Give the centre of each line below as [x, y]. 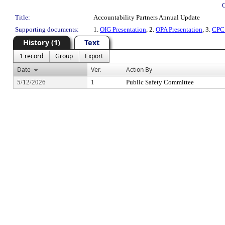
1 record [31, 56]
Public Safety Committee [160, 82]
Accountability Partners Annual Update [147, 17]
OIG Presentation [123, 29]
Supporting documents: [47, 29]
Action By [139, 70]
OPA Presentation [179, 29]
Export [94, 56]
